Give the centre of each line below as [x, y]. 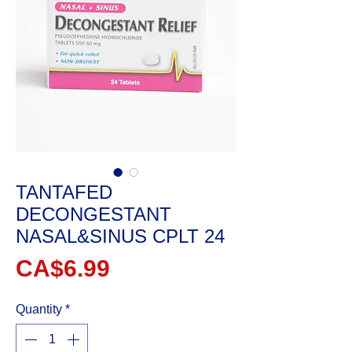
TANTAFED [64, 192]
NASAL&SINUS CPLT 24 [120, 236]
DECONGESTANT [93, 214]
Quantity [39, 309]
